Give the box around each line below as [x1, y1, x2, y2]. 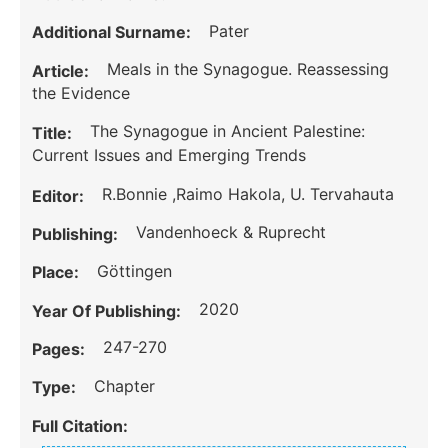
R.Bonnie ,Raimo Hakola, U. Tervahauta [102, 183, 395, 204]
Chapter [94, 375, 156, 396]
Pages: [32, 339, 90, 360]
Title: [32, 123, 77, 144]
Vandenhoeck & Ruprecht [136, 222, 327, 243]
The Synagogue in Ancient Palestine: [90, 121, 366, 142]
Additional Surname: [32, 22, 196, 43]
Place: [32, 262, 84, 283]
